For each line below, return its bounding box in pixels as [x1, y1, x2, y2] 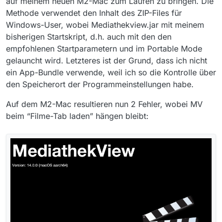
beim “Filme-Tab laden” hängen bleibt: [6, 111, 149, 121]
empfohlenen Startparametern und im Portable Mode [6, 43, 202, 54]
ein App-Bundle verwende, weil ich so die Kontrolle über [6, 67, 216, 77]
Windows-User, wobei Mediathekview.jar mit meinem [6, 19, 204, 30]
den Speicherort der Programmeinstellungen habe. [6, 79, 194, 89]
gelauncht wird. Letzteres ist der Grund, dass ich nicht [6, 55, 207, 65]
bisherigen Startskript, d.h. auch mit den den [6, 31, 171, 42]
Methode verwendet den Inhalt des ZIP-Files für [6, 7, 182, 18]
